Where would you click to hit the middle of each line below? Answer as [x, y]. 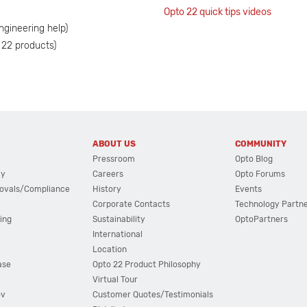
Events [249, 189]
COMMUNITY [261, 144]
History [107, 189]
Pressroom [113, 159]
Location [109, 249]
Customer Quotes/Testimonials [152, 295]
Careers [108, 174]
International [117, 234]
